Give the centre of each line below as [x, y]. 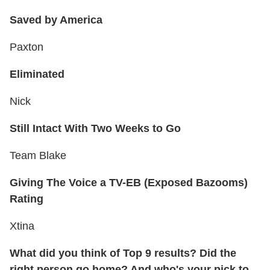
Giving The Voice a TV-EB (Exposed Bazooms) [129, 183]
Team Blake [38, 156]
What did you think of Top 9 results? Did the [123, 253]
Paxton [27, 47]
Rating [27, 199]
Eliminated [37, 74]
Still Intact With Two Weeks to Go [95, 129]
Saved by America [56, 20]
